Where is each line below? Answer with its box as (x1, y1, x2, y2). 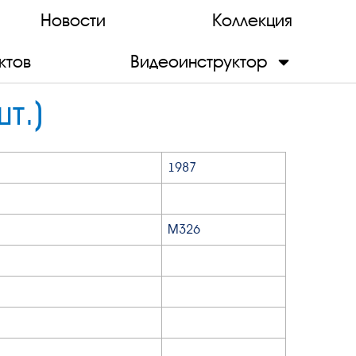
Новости (40, 10, 106, 30)
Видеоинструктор (130, 52, 267, 72)
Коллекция (212, 10, 292, 30)
